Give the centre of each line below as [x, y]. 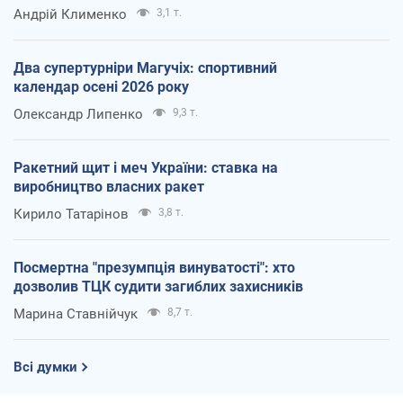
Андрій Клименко [70, 15]
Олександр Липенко [78, 115]
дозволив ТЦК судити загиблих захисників [158, 287]
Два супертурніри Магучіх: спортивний [145, 68]
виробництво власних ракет [109, 187]
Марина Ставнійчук [76, 314]
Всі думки [45, 367]
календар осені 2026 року [101, 87]
